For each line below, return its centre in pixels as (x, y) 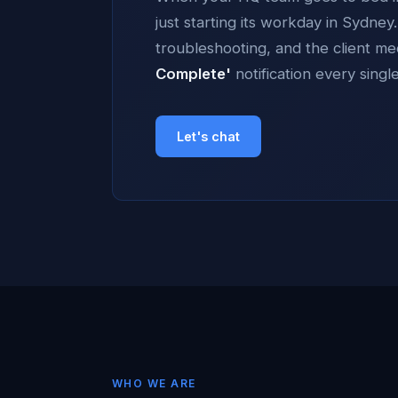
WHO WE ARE (154, 383)
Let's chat (208, 136)
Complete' (193, 74)
